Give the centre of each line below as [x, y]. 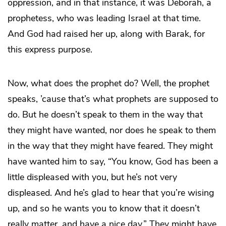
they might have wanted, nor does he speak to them [112, 130]
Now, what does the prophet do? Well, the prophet [108, 83]
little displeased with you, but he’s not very [92, 177]
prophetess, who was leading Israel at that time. [104, 18]
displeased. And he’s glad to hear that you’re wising [111, 192]
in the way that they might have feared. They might [110, 146]
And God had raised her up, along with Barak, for [106, 34]
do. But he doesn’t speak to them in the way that [105, 114]
